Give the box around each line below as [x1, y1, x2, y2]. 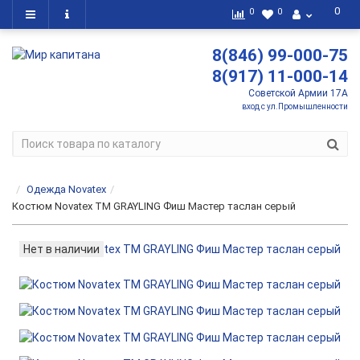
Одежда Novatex [27, 183, 106, 195]
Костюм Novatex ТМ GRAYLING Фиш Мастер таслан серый [12, 200, 296, 212]
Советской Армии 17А [248, 88, 348, 99]
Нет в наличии [23, 243, 100, 256]
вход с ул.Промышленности [242, 102, 348, 111]
